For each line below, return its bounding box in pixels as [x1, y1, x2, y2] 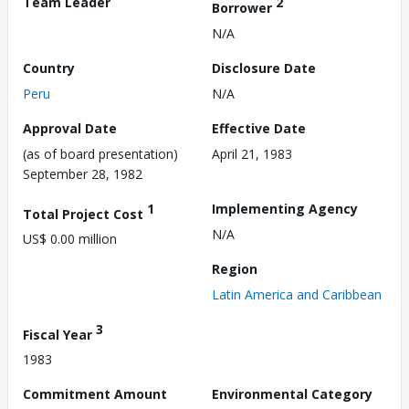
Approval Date [23, 119, 117, 137]
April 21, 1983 [212, 144, 292, 163]
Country [23, 58, 75, 77]
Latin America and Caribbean [212, 285, 382, 303]
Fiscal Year [23, 325, 96, 343]
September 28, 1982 [23, 164, 142, 183]
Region [212, 259, 257, 278]
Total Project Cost [23, 204, 147, 223]
